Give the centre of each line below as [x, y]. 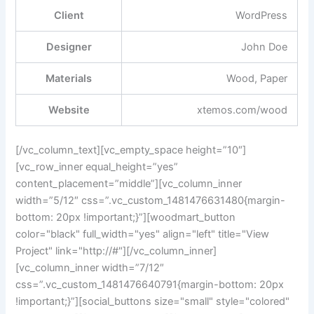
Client [69, 16]
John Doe [264, 47]
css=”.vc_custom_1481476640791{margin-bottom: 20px [150, 285]
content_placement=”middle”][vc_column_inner [129, 184]
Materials [69, 79]
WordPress [261, 16]
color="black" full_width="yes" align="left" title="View [143, 234]
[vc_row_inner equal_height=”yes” [97, 167]
